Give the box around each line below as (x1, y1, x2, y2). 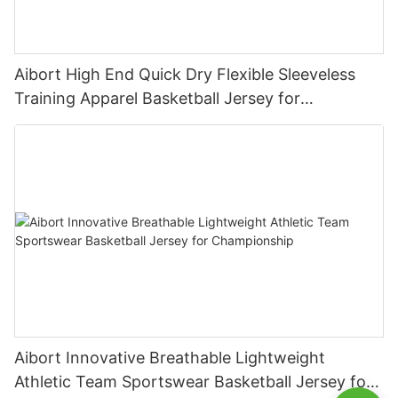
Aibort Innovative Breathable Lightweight (14, 347, 325, 367)
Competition (14, 113, 107, 132)
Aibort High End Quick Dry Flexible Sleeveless (14, 65, 355, 84)
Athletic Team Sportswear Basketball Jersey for (14, 371, 372, 391)
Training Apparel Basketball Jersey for (14, 89, 300, 108)
